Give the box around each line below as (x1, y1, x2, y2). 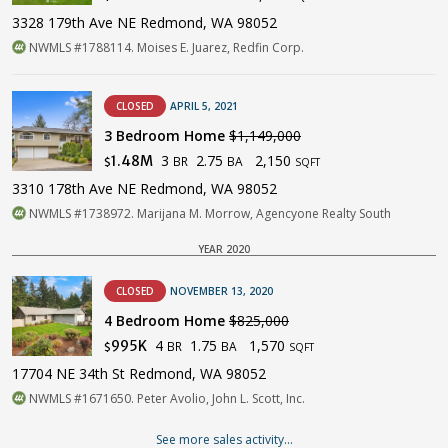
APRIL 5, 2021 (170, 98, 238, 113)
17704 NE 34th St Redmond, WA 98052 (12, 363, 266, 383)
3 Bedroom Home (104, 125, 229, 145)
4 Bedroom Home (104, 310, 229, 330)
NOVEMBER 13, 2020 (170, 283, 273, 298)
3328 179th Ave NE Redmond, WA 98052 (12, 12, 277, 32)
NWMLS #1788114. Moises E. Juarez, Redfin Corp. (26, 38, 304, 56)
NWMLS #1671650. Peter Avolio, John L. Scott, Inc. (26, 389, 305, 407)
